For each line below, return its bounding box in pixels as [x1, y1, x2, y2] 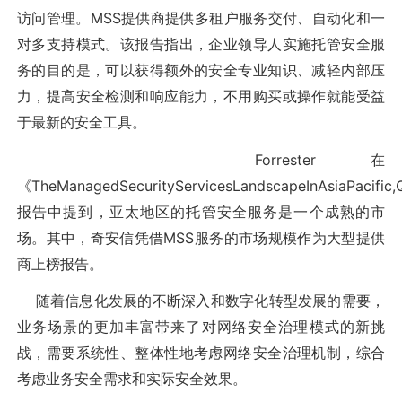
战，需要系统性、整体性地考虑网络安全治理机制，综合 [16, 343, 386, 362]
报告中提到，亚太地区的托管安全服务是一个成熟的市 [16, 202, 386, 221]
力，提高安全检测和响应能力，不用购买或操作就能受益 [16, 87, 386, 106]
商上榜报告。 [16, 254, 103, 273]
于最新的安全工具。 [16, 113, 146, 132]
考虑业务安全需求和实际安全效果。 [16, 369, 247, 388]
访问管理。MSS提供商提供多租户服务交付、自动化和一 [16, 9, 386, 28]
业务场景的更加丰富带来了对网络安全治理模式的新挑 [16, 317, 386, 336]
